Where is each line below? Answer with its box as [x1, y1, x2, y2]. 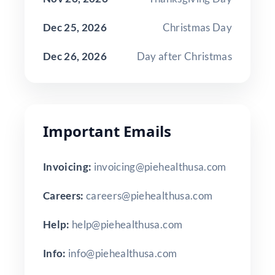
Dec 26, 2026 [43, 49, 107, 63]
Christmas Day [162, 20, 232, 34]
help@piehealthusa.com [72, 217, 183, 231]
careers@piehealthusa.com [86, 188, 213, 202]
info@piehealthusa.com [68, 246, 177, 260]
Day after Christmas [136, 49, 232, 63]
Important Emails [43, 120, 171, 141]
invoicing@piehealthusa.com [93, 160, 227, 173]
